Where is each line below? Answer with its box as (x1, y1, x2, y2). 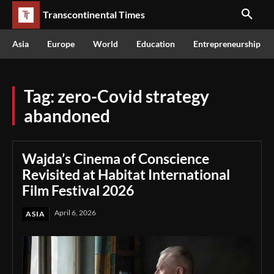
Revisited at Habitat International (22, 166, 230, 183)
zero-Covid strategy (57, 86, 209, 106)
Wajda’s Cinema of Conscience (22, 150, 209, 167)
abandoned (24, 105, 110, 126)
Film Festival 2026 (22, 182, 134, 199)
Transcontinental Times (43, 9, 145, 20)
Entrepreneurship (193, 39, 261, 49)
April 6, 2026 (54, 208, 96, 217)
